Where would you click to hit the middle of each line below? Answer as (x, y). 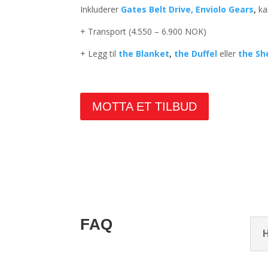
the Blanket (144, 54)
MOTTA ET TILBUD (145, 106)
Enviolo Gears (225, 10)
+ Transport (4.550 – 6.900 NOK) (144, 32)
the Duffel (196, 54)
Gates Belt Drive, (157, 10)
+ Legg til (98, 54)
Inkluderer (101, 10)
